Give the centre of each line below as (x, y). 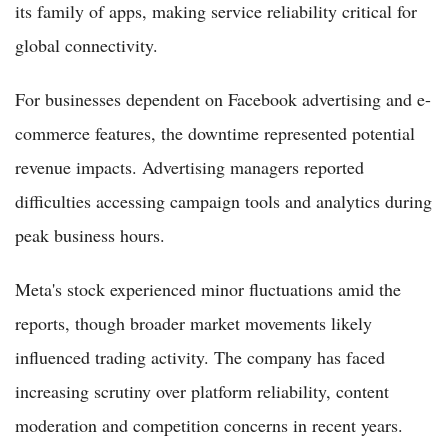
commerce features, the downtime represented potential (215, 132)
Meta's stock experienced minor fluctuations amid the (208, 288)
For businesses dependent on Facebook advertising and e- (223, 98)
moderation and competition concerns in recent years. (209, 424)
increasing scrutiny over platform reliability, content (202, 390)
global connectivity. (86, 44)
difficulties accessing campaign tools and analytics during (223, 200)
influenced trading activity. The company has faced (200, 356)
